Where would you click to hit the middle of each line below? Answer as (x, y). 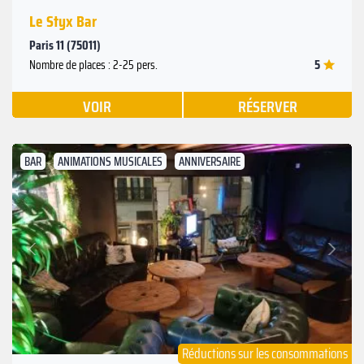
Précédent (56, 257)
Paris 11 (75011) (65, 45)
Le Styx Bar (63, 21)
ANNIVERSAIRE (210, 161)
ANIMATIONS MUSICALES (110, 161)
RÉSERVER (267, 106)
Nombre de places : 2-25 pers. (93, 65)
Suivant (312, 239)
